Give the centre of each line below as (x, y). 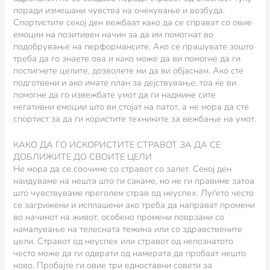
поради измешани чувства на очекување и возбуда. (119, 10)
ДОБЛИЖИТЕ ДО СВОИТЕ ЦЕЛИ (83, 157)
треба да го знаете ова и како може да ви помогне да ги (127, 58)
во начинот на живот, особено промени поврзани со (119, 217)
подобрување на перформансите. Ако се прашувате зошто (134, 46)
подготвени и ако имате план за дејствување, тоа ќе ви (125, 82)
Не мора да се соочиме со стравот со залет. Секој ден (123, 169)
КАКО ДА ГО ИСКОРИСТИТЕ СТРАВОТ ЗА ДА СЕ (117, 145)
